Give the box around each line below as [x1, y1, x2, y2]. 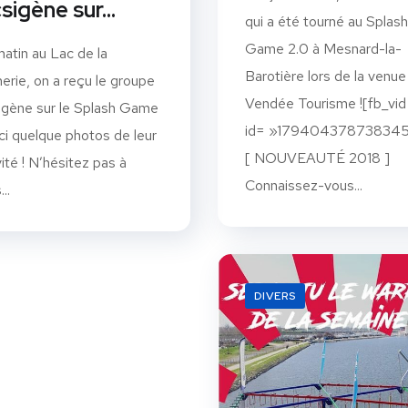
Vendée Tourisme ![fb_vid [245, 93, 406, 113]
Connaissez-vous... [245, 175, 362, 195]
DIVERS [254, 288, 296, 303]
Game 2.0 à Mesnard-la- [245, 38, 402, 58]
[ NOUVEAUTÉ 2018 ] [245, 148, 390, 168]
